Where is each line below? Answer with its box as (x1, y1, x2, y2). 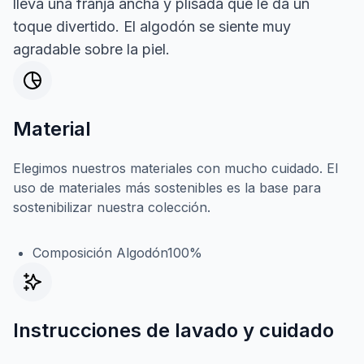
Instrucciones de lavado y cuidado (13, 318, 334, 342)
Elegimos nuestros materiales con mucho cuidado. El (13, 159, 338, 176)
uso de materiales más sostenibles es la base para (13, 179, 321, 196)
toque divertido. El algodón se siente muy (13, 17, 291, 35)
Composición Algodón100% (32, 244, 202, 261)
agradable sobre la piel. (13, 40, 170, 58)
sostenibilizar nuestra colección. (13, 198, 210, 215)
